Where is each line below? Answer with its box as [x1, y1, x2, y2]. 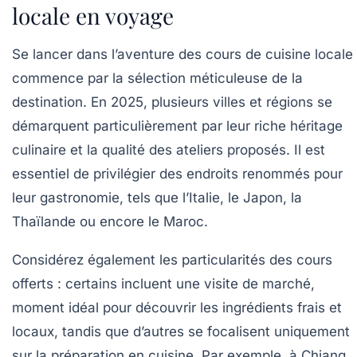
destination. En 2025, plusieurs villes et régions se [12, 93, 332, 110]
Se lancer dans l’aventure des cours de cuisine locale [12, 45, 353, 62]
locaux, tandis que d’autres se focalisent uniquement [12, 323, 350, 339]
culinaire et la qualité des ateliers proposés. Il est [12, 141, 325, 158]
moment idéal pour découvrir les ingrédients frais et [12, 299, 342, 316]
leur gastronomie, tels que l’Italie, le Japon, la [12, 189, 302, 206]
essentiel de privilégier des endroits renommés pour [12, 165, 343, 182]
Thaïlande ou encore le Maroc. [12, 213, 208, 229]
